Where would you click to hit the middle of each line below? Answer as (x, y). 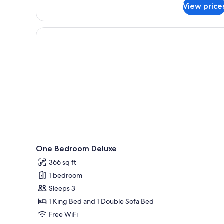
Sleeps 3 (62, 188)
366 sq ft (63, 162)
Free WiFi (63, 214)
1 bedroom (66, 175)
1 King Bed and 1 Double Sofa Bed (101, 201)
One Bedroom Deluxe (76, 148)
